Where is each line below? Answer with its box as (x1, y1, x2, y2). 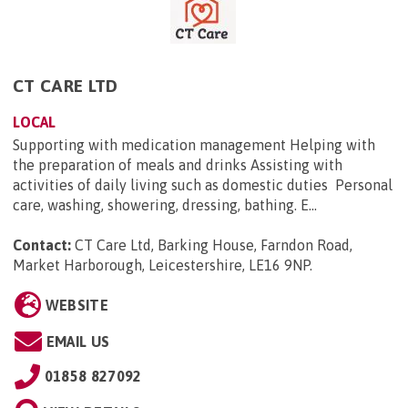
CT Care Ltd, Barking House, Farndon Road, (75, 237, 352, 254)
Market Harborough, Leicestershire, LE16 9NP (13, 257, 310, 274)
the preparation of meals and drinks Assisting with (13, 157, 342, 174)
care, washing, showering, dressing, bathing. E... (13, 197, 317, 214)
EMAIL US (46, 333, 110, 351)
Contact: (13, 237, 71, 254)
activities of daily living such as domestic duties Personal (13, 177, 393, 194)
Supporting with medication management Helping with (13, 137, 375, 154)
